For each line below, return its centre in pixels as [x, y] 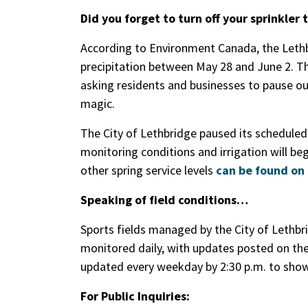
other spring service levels [148, 170]
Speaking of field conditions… [164, 200]
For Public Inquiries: [135, 296]
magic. [98, 103]
